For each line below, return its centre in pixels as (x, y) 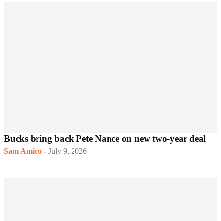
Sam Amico (23, 151)
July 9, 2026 (68, 151)
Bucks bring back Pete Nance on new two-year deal (105, 139)
